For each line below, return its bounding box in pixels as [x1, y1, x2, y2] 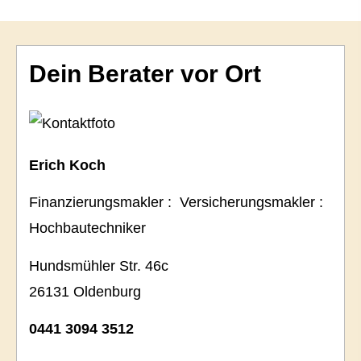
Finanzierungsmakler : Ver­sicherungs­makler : [29, 194, 323, 211]
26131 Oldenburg [29, 283, 141, 300]
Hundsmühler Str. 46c [29, 257, 168, 274]
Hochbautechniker [29, 220, 150, 237]
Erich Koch [29, 157, 110, 174]
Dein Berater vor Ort [29, 60, 261, 88]
